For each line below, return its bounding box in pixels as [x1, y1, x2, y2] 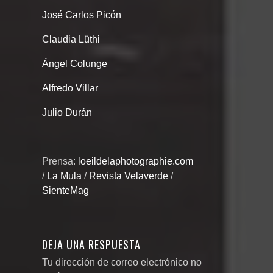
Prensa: [42, 156, 78, 167]
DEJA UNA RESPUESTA [42, 236, 141, 253]
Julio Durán [42, 107, 92, 118]
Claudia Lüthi [42, 34, 100, 45]
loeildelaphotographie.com [78, 156, 193, 167]
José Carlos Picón [42, 10, 121, 21]
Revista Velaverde [89, 171, 168, 182]
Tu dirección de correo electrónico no [42, 257, 202, 268]
